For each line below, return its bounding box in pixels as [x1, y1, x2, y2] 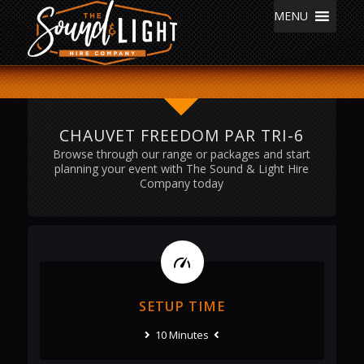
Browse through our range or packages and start [53, 146, 311, 162]
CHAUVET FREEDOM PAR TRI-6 [59, 124, 305, 146]
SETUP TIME [138, 297, 225, 316]
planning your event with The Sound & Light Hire [54, 161, 310, 177]
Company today [140, 175, 224, 192]
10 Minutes [149, 327, 214, 343]
